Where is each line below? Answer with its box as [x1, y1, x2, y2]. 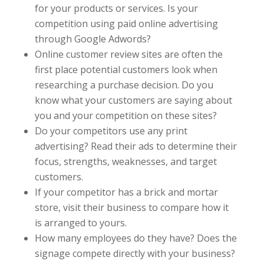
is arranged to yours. [34, 216, 127, 229]
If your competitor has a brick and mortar [34, 186, 218, 199]
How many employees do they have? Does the [34, 232, 237, 245]
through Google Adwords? [34, 32, 151, 45]
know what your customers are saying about [34, 94, 232, 107]
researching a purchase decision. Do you [34, 78, 213, 91]
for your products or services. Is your [34, 2, 198, 15]
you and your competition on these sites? [34, 109, 217, 122]
